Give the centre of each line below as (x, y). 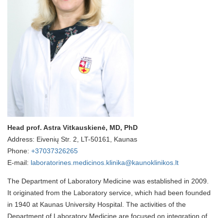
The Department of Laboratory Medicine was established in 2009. (108, 181)
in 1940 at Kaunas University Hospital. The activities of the (97, 204)
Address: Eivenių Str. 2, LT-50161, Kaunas (72, 139)
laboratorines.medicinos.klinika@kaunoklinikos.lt (105, 163)
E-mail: (19, 163)
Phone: (19, 151)
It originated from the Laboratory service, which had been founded (109, 193)
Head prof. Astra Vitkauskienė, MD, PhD (73, 127)
